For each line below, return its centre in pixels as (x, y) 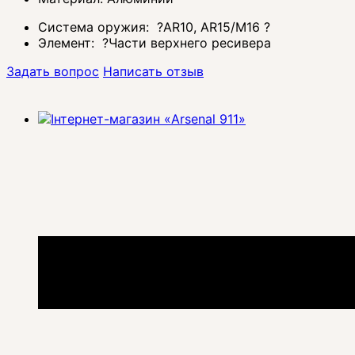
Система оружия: (95, 27)
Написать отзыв (153, 72)
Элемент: (68, 43)
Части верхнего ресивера (190, 43)
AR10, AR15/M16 (214, 27)
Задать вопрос (53, 72)
